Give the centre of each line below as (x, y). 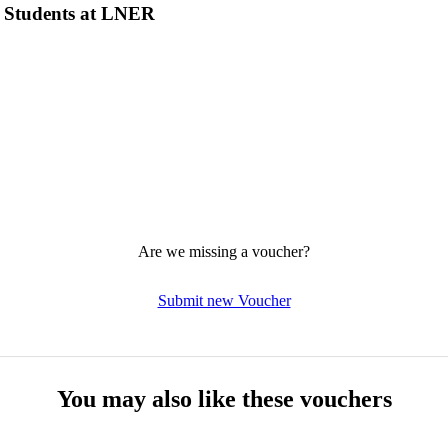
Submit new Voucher (224, 300)
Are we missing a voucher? (224, 251)
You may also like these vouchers (224, 398)
